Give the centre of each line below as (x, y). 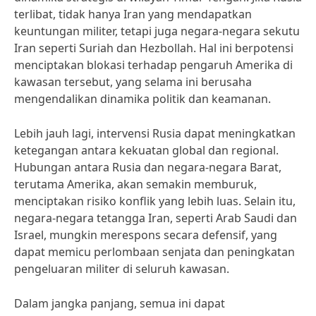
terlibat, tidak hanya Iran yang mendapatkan (133, 14)
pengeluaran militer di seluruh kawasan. (122, 269)
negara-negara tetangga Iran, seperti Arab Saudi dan (156, 218)
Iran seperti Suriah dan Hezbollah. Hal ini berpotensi (154, 48)
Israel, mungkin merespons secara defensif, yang (146, 235)
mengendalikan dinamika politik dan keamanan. (142, 99)
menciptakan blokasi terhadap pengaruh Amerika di (153, 65)
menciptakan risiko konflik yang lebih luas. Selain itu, (155, 201)
